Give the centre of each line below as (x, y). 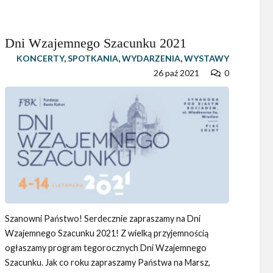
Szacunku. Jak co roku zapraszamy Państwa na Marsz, (107, 262)
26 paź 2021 (177, 73)
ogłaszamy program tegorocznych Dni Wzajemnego (105, 247)
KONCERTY (40, 58)
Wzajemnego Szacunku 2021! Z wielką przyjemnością (106, 233)
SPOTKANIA (93, 58)
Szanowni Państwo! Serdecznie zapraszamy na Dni (102, 218)
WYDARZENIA (151, 58)
